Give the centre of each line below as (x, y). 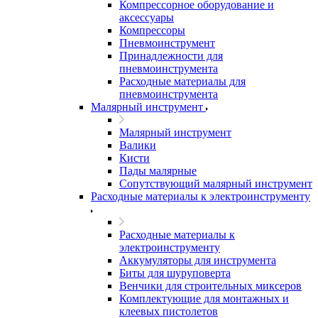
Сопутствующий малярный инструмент (216, 183)
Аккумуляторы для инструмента (198, 260)
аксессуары (147, 17)
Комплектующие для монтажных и (204, 298)
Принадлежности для (171, 56)
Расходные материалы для (182, 81)
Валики (138, 145)
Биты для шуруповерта (175, 273)
